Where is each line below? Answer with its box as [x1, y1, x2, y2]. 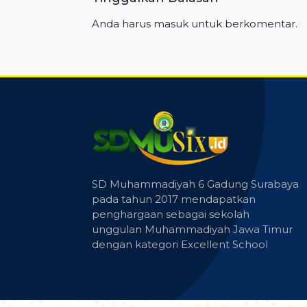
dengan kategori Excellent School [92, 237, 268, 251]
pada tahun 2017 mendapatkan [92, 192, 256, 206]
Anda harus [92, 16, 153, 30]
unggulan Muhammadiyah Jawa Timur [92, 222, 293, 236]
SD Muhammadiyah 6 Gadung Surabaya [92, 177, 299, 191]
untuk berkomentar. [188, 16, 297, 30]
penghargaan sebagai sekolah [92, 207, 249, 221]
